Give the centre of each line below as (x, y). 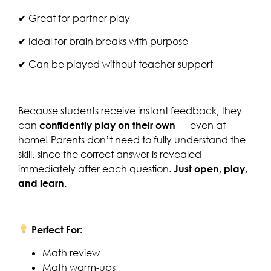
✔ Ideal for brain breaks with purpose (103, 41)
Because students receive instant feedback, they (130, 111)
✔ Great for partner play (74, 18)
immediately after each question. (96, 169)
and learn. (42, 184)
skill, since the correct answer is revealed (110, 155)
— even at (202, 126)
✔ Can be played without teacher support (116, 64)
